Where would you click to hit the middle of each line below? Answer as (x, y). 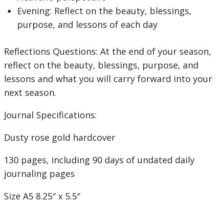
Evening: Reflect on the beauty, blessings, (104, 11)
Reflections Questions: (52, 51)
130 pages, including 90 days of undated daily (99, 160)
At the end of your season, (156, 51)
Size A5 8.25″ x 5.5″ (42, 196)
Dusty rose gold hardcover (60, 137)
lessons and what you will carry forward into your (108, 79)
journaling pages (39, 174)
